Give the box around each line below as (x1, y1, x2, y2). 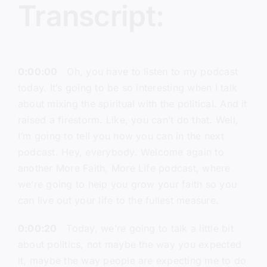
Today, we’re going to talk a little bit (57, 222, 234, 235)
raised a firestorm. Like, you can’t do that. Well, (17, 114, 238, 126)
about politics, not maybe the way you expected (17, 238, 242, 251)
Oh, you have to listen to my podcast (57, 66, 238, 78)
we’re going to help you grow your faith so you (17, 178, 237, 191)
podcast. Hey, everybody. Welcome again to (17, 146, 224, 159)
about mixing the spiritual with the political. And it (17, 98, 247, 110)
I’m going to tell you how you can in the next (17, 130, 224, 142)
